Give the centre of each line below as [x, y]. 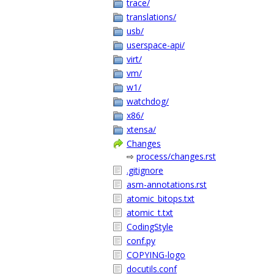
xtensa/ [141, 129]
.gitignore [145, 170]
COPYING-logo [156, 255]
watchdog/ [148, 101]
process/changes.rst [176, 156]
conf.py [141, 241]
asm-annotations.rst [167, 184]
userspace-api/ [156, 45]
